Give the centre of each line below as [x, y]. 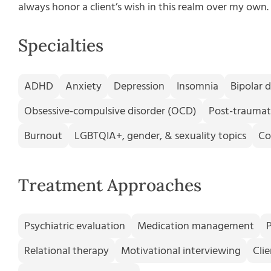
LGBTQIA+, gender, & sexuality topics [160, 136]
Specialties [60, 45]
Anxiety [83, 86]
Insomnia [197, 86]
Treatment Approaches [109, 185]
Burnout [43, 136]
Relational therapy [66, 251]
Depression [139, 86]
